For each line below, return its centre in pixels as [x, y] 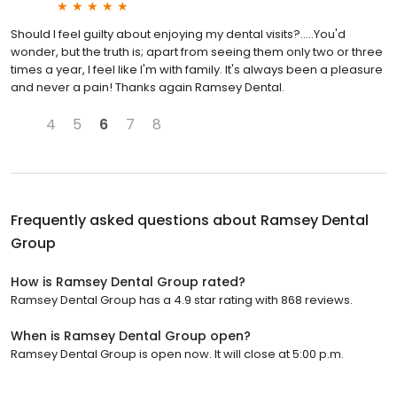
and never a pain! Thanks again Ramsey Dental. [148, 87]
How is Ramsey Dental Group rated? [128, 282]
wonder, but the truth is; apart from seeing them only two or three [197, 52]
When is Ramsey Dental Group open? [131, 336]
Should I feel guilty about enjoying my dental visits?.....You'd [178, 34]
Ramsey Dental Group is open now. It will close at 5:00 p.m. [177, 354]
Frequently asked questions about [136, 220]
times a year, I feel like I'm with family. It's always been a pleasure [197, 70]
